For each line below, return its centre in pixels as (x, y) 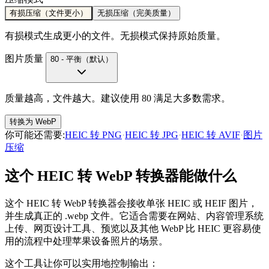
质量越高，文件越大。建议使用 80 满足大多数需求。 (118, 98)
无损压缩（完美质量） (136, 13)
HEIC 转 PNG (93, 134)
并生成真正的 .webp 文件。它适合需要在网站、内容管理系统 (134, 216)
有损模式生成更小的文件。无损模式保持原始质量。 (115, 35)
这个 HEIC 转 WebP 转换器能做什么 (121, 176)
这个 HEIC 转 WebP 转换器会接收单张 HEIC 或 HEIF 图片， (131, 203)
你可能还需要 (34, 134)
